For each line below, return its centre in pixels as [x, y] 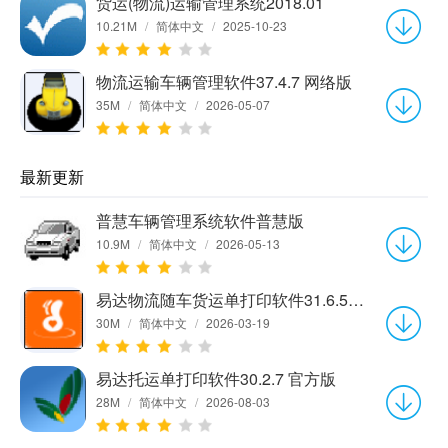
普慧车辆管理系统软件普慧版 [200, 220]
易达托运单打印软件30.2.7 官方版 [216, 378]
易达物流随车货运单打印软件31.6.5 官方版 [356, 299]
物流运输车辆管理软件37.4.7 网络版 [224, 81]
